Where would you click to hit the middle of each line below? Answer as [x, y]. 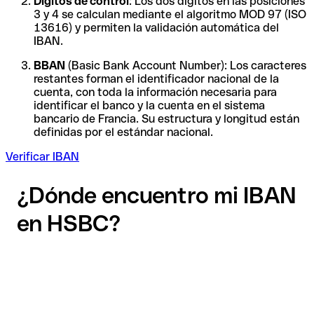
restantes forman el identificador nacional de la [156, 78]
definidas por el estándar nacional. [123, 132]
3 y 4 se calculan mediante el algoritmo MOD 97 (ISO [170, 14]
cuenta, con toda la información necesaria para [155, 92]
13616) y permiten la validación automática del [156, 27]
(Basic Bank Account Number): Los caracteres [186, 65]
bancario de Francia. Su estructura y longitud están [166, 118]
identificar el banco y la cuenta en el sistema [149, 105]
